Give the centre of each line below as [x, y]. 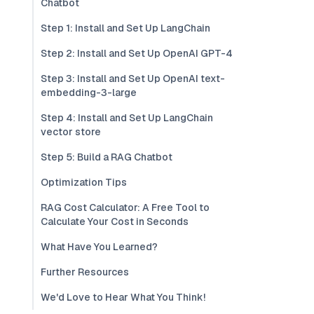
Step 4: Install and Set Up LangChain [127, 118]
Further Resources [85, 272]
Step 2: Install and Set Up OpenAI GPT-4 [137, 53]
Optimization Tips [84, 182]
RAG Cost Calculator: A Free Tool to [125, 207]
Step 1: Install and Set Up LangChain [125, 28]
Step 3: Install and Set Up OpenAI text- [133, 78]
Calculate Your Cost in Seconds [115, 221]
